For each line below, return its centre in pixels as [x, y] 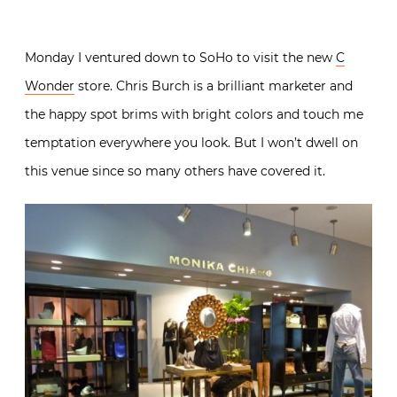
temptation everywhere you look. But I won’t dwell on [191, 143]
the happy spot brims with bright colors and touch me [194, 114]
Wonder [50, 86]
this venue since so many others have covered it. [175, 171]
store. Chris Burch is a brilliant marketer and [214, 86]
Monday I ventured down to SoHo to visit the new [180, 58]
